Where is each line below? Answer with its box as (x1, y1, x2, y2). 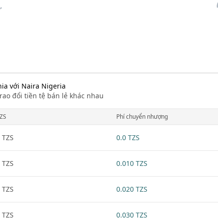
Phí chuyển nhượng (116, 112, 168, 121)
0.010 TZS (116, 159, 147, 168)
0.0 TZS (116, 133, 140, 142)
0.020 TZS (116, 184, 147, 194)
